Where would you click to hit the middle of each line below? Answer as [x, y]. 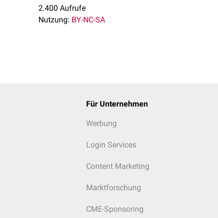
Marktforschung [113, 188]
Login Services [111, 145]
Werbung [101, 123]
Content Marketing [118, 166]
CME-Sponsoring [115, 209]
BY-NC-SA [88, 20]
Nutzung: [54, 20]
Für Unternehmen [117, 104]
